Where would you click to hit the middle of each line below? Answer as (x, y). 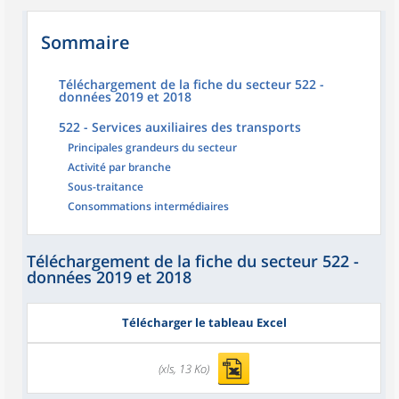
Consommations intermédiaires (148, 206)
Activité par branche (119, 167)
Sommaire (85, 42)
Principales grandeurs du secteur (152, 147)
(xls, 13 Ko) (184, 368)
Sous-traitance (106, 187)
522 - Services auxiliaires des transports (180, 127)
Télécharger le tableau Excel (204, 322)
